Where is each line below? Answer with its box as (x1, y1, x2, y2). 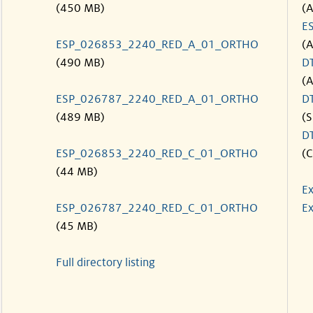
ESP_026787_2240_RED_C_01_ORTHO (56, 202, 258, 214)
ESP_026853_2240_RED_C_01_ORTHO (56, 147, 258, 160)
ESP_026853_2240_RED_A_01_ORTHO (56, 38, 259, 51)
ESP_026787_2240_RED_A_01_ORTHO (56, 93, 259, 105)
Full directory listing (56, 256, 155, 269)
